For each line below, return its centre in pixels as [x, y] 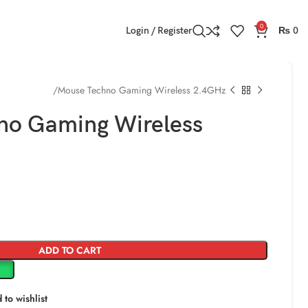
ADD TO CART [70, 250]
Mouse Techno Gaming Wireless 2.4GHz [142, 90]
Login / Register [159, 31]
